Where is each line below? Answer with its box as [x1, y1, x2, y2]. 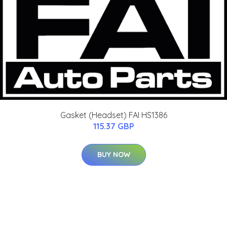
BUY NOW [97, 149, 130, 159]
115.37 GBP [93, 121, 134, 131]
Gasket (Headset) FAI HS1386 [60, 109, 167, 120]
